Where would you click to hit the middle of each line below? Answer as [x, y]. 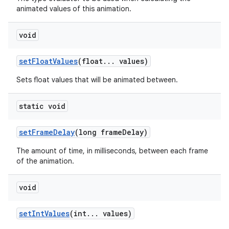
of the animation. [45, 161]
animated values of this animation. [74, 9]
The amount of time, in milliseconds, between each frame [112, 151]
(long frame [98, 132]
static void [42, 106]
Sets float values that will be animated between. [97, 80]
